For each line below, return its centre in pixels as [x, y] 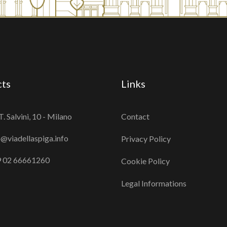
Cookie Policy [145, 161]
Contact [135, 116]
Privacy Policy [146, 138]
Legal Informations [154, 183]
